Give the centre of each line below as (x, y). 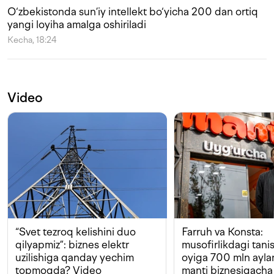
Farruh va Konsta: (222, 232)
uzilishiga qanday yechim (75, 258)
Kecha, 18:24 (32, 40)
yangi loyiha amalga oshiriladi (77, 25)
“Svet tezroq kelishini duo (76, 232)
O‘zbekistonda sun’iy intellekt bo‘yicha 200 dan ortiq (133, 12)
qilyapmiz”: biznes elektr (72, 245)
